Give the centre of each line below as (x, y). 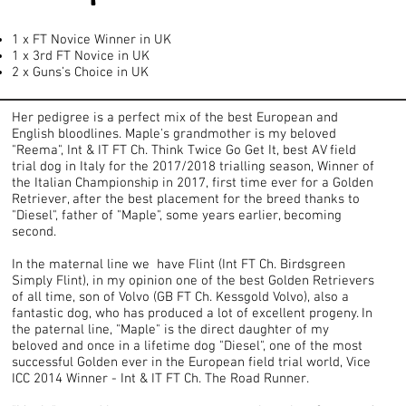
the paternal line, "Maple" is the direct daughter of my (171, 329)
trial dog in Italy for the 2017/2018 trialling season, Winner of (193, 166)
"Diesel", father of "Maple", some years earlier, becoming (177, 215)
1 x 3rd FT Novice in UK (81, 56)
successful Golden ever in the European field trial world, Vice (192, 362)
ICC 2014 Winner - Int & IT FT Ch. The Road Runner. (161, 378)
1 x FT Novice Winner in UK (92, 39)
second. (38, 232)
